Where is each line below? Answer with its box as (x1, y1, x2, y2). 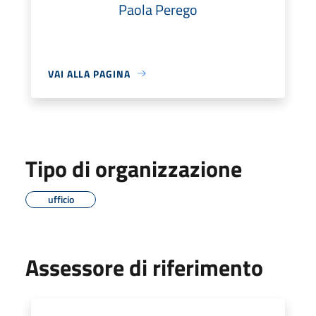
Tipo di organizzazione (25, 151, 242, 186)
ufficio (47, 191, 74, 207)
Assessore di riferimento (25, 250, 263, 284)
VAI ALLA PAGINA (48, 66, 130, 81)
